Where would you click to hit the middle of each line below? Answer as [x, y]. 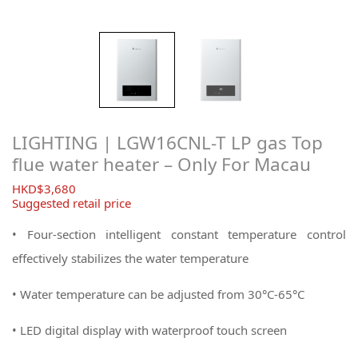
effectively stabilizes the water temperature [130, 258]
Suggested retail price [72, 203]
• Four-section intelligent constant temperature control [179, 234]
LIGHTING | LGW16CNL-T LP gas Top [167, 143]
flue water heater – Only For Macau [161, 164]
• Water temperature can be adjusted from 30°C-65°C [158, 294]
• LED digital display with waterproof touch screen [149, 330]
